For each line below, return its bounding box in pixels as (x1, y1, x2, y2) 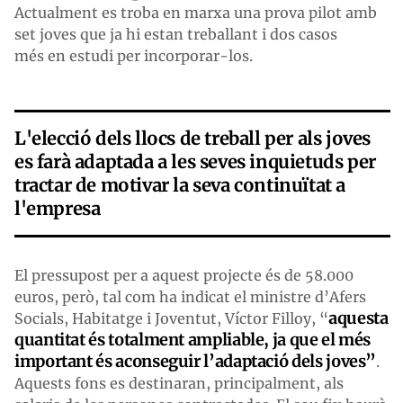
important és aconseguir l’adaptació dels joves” (14, 350, 377, 372)
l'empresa (14, 196, 101, 219)
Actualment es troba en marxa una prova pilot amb (14, 3, 377, 22)
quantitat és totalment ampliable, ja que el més (14, 328, 372, 350)
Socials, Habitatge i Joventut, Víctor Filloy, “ (14, 309, 328, 327)
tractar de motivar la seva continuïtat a (14, 173, 346, 196)
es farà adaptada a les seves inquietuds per (14, 149, 376, 173)
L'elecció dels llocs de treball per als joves (14, 126, 372, 149)
